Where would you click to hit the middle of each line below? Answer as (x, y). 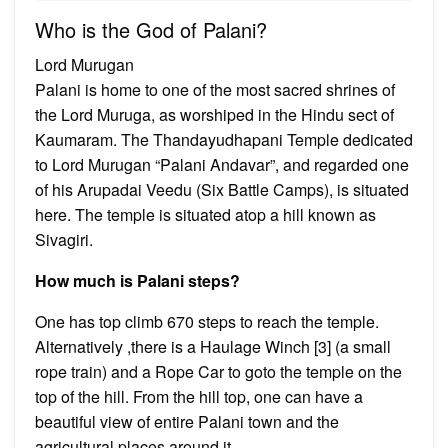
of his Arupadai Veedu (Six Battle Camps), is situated (222, 189)
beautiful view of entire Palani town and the (187, 421)
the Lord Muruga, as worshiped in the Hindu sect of (214, 114)
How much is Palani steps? (137, 280)
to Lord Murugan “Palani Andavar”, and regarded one (222, 164)
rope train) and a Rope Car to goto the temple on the (218, 371)
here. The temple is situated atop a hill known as (205, 214)
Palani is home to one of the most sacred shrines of (215, 89)
